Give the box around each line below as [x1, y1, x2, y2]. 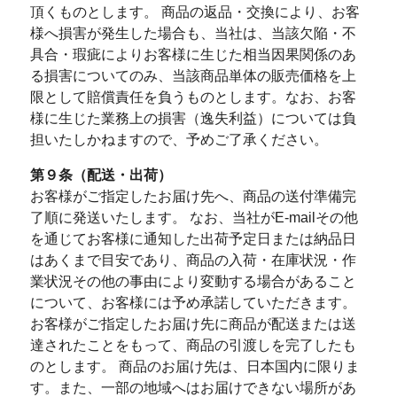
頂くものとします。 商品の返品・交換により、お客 [29, 4, 360, 19]
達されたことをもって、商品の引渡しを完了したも [29, 338, 356, 353]
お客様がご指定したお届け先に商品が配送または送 [29, 316, 356, 331]
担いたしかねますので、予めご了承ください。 [29, 132, 328, 147]
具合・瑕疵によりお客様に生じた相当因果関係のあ [29, 47, 356, 62]
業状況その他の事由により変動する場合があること [29, 274, 356, 289]
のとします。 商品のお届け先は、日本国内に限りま [29, 359, 360, 374]
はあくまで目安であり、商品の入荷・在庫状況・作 [29, 253, 356, 268]
